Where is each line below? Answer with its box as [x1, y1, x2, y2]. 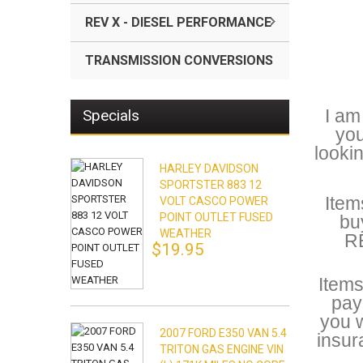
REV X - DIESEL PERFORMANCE [85, 15, 271, 30]
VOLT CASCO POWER [160, 194, 268, 207]
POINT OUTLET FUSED [160, 211, 273, 224]
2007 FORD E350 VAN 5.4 [160, 327, 287, 340]
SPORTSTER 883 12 [160, 178, 262, 191]
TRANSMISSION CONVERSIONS [85, 53, 273, 68]
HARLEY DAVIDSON [160, 162, 258, 175]
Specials [83, 106, 139, 125]
